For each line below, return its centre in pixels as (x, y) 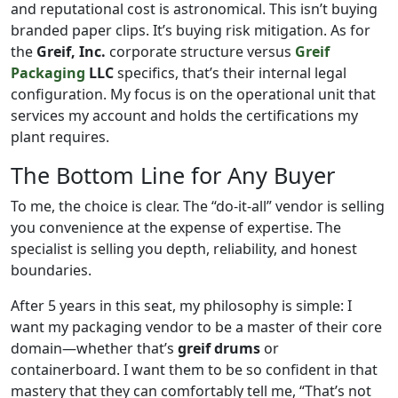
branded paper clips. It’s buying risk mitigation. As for (191, 30)
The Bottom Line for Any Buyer (173, 175)
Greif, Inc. (71, 52)
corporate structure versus (200, 52)
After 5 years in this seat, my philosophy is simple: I (181, 306)
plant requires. (60, 137)
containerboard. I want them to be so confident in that (194, 370)
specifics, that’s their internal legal (230, 73)
